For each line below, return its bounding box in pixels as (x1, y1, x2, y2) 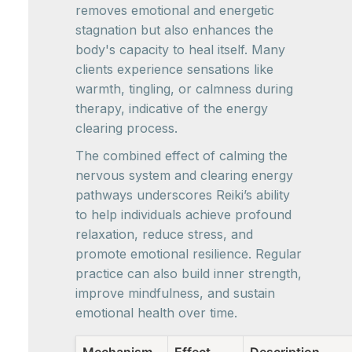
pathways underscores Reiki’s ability (75, 186, 290, 203)
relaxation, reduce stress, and (75, 225, 253, 242)
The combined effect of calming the (75, 147, 288, 163)
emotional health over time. (75, 304, 237, 321)
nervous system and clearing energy (75, 167, 293, 183)
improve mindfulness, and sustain (75, 284, 275, 301)
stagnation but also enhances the (75, 21, 273, 38)
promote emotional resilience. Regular (75, 245, 302, 262)
